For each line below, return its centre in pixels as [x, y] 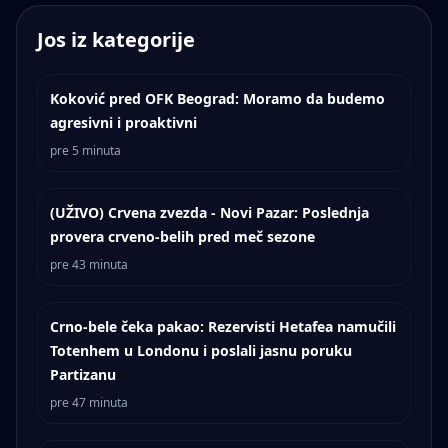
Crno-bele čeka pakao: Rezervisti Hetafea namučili [223, 327]
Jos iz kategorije [116, 40]
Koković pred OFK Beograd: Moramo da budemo [217, 99]
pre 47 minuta [89, 403]
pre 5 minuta [85, 151]
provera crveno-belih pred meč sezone [182, 237]
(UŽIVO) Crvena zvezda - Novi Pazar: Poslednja [209, 213]
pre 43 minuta [89, 265]
